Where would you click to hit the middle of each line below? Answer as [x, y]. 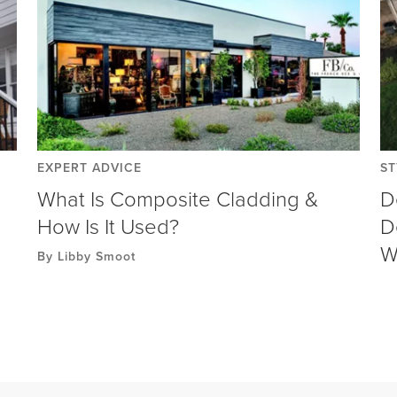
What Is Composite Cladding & [177, 198]
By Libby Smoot [86, 256]
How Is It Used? [108, 225]
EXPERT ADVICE [89, 167]
